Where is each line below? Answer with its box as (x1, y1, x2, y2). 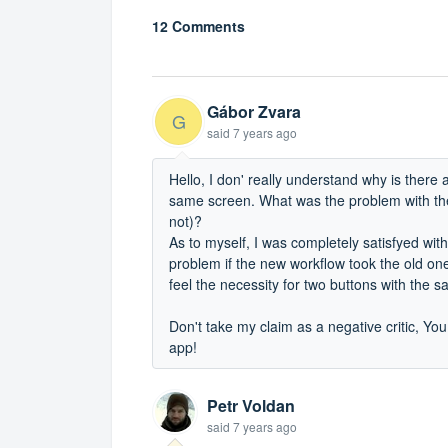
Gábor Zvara (207, 99, 301, 123)
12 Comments (152, 16, 245, 36)
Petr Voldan (207, 393, 295, 417)
